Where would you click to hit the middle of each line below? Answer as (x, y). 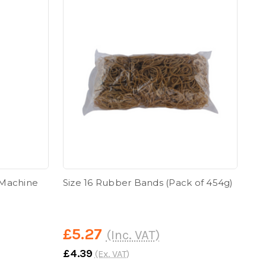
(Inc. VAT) (133, 235)
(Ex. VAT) (112, 254)
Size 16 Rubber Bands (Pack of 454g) (148, 182)
